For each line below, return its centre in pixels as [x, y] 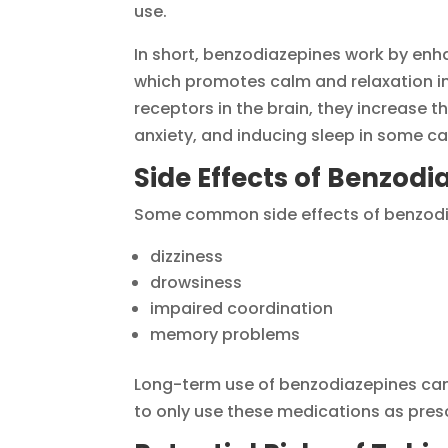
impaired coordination [242, 309]
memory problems [225, 335]
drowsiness [196, 283]
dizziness [187, 257]
